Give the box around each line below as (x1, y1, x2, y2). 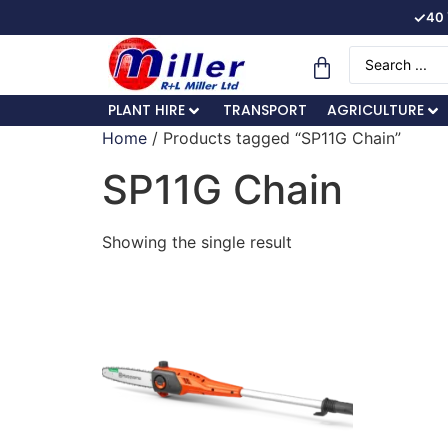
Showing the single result (102, 232, 292, 252)
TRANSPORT (222, 100, 307, 120)
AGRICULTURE (326, 100, 424, 120)
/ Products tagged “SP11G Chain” (147, 128, 401, 148)
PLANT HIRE (107, 100, 185, 120)
